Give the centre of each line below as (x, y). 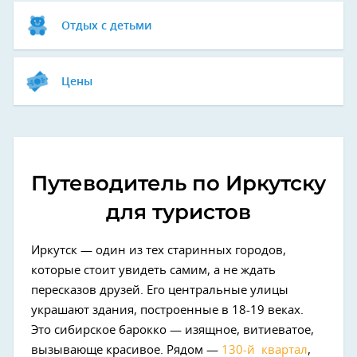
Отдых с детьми (107, 26)
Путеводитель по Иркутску (178, 183)
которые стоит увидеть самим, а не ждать (153, 271)
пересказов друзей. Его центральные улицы (160, 290)
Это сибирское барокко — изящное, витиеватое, (173, 330)
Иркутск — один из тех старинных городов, (159, 251)
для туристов (178, 212)
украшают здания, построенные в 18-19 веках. (167, 310)
